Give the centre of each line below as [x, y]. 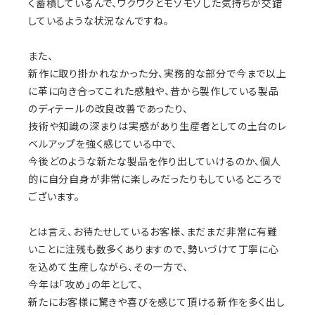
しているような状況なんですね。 [99, 21]
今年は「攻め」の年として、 [86, 284]
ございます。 [54, 197]
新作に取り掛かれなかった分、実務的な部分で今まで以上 [157, 73]
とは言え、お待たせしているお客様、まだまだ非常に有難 [153, 232]
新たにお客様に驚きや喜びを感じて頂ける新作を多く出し [157, 302]
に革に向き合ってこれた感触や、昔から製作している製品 [154, 91]
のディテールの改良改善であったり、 [108, 109]
